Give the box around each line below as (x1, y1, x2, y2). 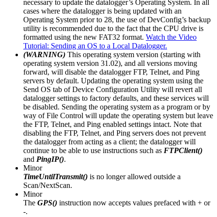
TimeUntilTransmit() (23, 172, 88, 181)
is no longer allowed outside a (88, 172, 181, 181)
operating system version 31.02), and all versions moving (23, 59, 197, 67)
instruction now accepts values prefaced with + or (57, 198, 210, 207)
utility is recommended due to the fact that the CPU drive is (23, 24, 203, 32)
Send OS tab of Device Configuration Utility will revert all (23, 85, 202, 93)
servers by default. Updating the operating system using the (23, 76, 203, 85)
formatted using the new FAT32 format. (23, 32, 146, 41)
